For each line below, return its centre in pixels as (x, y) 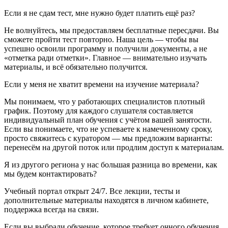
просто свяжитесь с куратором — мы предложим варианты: (108, 138)
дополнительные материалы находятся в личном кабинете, (106, 200)
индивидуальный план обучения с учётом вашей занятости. (108, 120)
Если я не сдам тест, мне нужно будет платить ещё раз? (99, 13)
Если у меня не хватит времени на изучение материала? (102, 84)
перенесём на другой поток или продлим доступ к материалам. (114, 147)
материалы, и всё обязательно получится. (76, 67)
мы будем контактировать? (50, 174)
